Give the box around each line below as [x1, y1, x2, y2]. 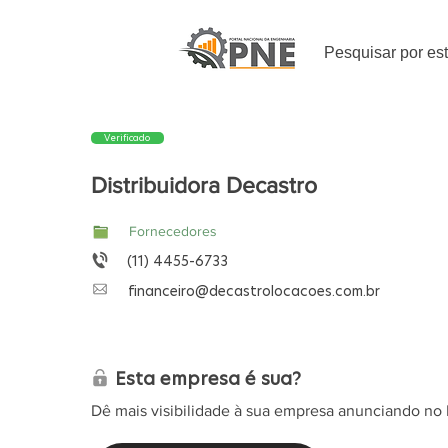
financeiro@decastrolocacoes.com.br [127, 281, 380, 301]
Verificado [104, 132, 151, 144]
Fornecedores [128, 223, 217, 239]
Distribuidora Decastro [90, 173, 317, 197]
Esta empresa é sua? [114, 366, 301, 391]
